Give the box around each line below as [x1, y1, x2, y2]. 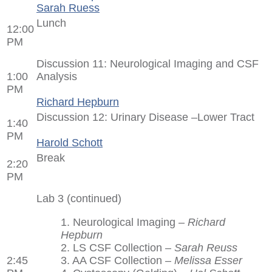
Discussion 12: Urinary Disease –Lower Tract [36, 110, 254, 123]
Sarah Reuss [174, 241, 237, 254]
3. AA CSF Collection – [61, 254, 174, 267]
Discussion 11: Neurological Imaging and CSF [36, 57, 259, 70]
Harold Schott [36, 136, 103, 149]
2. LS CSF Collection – [61, 241, 174, 254]
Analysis [36, 70, 77, 83]
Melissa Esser [174, 254, 242, 267]
